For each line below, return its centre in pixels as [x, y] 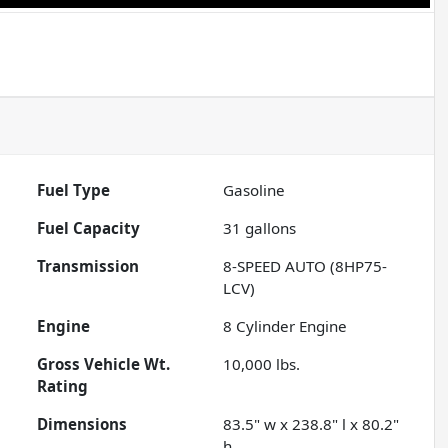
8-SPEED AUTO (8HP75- [305, 266]
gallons [269, 228]
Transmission [88, 266]
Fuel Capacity [89, 228]
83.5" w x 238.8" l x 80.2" [311, 424]
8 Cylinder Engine [285, 326]
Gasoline [254, 190]
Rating [63, 386]
